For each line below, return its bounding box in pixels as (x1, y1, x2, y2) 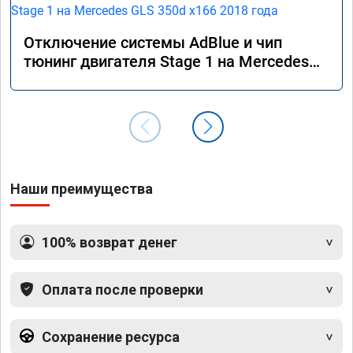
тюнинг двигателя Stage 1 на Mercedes (24, 52, 309, 72)
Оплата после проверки (42, 281, 203, 299)
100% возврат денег (42, 234, 177, 251)
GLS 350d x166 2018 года (24, 71, 204, 91)
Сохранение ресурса (42, 329, 180, 346)
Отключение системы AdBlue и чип (24, 33, 282, 53)
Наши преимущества (10, 180, 153, 198)
